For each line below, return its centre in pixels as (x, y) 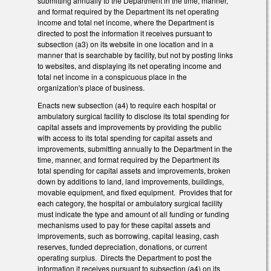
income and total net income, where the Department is (126, 22)
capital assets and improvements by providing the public (129, 126)
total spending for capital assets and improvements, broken (134, 170)
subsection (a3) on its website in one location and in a (126, 44)
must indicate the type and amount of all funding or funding (133, 214)
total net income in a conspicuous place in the (112, 77)
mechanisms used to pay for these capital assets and (124, 224)
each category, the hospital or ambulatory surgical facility (130, 203)
